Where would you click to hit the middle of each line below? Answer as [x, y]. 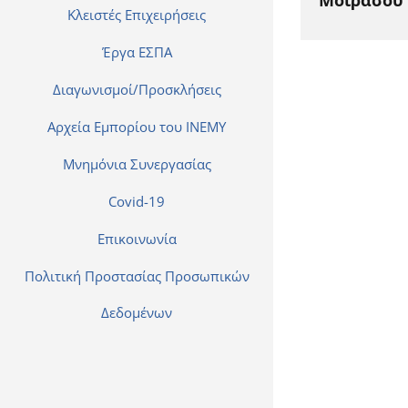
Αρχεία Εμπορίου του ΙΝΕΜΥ [137, 127]
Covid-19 [137, 201]
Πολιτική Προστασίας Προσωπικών [137, 276]
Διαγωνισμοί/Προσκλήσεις [137, 89]
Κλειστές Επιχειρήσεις [137, 15]
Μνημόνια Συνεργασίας [137, 164]
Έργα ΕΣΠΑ [137, 52]
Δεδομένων [137, 312]
